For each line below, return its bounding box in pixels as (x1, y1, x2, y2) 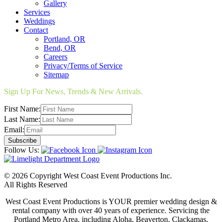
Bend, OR (44, 43, 76, 52)
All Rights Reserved (4, 180, 67, 189)
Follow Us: (4, 145, 39, 154)
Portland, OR (44, 34, 85, 43)
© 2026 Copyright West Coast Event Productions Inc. (4, 171, 172, 180)
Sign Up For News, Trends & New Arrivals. (4, 87, 143, 96)
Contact (24, 25, 48, 34)
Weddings (24, 16, 55, 25)
